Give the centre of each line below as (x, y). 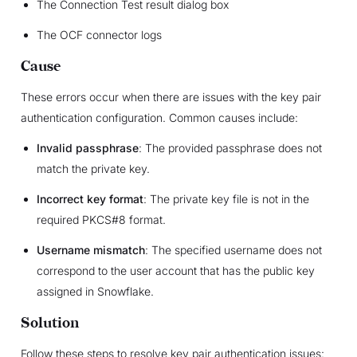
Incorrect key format (90, 198)
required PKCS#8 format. (101, 219)
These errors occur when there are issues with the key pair (171, 96)
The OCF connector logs (99, 34)
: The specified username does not (233, 249)
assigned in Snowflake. (95, 291)
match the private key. (93, 168)
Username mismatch (90, 249)
